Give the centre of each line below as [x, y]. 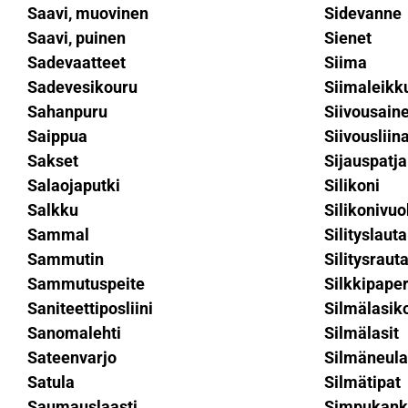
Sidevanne [362, 13]
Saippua [57, 136]
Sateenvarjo [72, 357]
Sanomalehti [74, 333]
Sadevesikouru [82, 87]
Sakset [53, 161]
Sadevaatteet [76, 62]
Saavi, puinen [76, 38]
